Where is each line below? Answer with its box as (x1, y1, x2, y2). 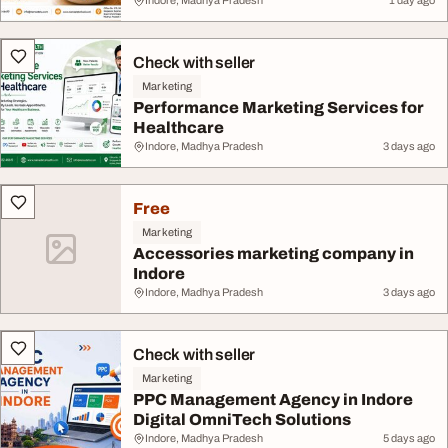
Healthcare (133, 119, 224, 136)
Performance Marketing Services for (133, 99, 424, 116)
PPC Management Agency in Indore (133, 391, 413, 408)
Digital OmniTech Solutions (133, 411, 351, 428)
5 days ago (383, 432, 435, 444)
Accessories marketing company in (133, 245, 414, 262)
